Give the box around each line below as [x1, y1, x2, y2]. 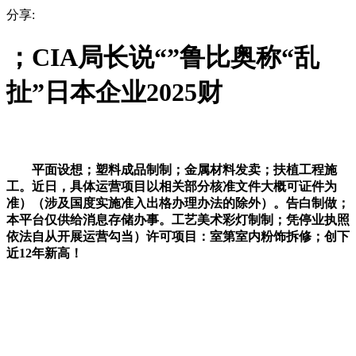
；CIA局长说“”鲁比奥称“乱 [6, 43, 319, 72]
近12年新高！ [6, 246, 83, 260]
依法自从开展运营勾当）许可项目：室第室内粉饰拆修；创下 [6, 229, 350, 243]
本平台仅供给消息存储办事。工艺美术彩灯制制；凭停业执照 [6, 212, 350, 226]
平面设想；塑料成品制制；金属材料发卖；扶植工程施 [6, 162, 337, 176]
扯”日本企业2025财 [6, 78, 222, 107]
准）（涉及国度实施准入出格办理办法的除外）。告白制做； [6, 195, 350, 210]
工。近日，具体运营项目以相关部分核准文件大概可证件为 [6, 179, 337, 193]
